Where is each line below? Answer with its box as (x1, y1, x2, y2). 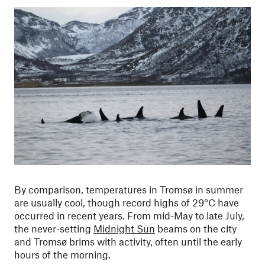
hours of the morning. (14, 248, 111, 260)
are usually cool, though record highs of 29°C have (14, 196, 239, 208)
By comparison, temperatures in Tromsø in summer (14, 183, 243, 195)
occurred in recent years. (14, 209, 125, 221)
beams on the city (155, 222, 237, 234)
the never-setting (14, 222, 93, 234)
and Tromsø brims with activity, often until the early (14, 235, 242, 247)
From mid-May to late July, (125, 209, 244, 221)
